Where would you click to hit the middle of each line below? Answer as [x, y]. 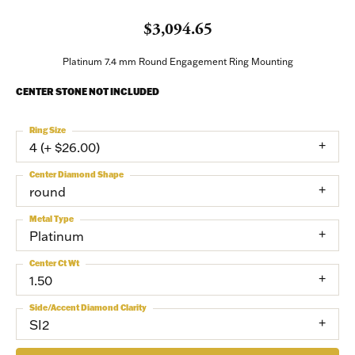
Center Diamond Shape [76, 175]
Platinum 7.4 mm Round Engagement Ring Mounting [177, 61]
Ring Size [48, 130]
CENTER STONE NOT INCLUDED [88, 92]
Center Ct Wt [54, 263]
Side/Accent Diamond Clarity [88, 308]
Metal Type [52, 219]
